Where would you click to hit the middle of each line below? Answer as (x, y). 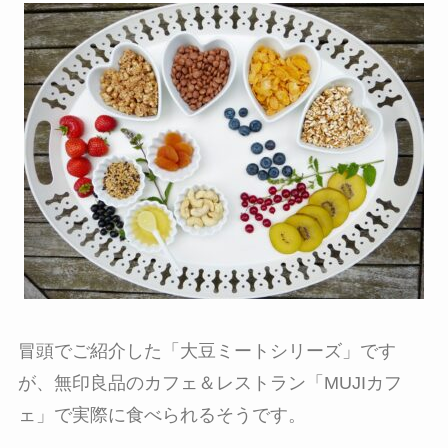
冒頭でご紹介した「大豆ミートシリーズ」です (206, 350)
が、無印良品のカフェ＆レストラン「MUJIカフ (209, 382)
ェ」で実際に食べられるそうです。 (161, 414)
